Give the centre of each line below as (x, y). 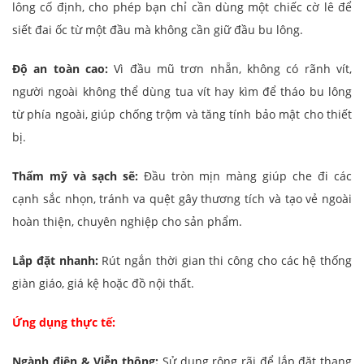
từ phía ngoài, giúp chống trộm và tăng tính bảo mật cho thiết (182, 114)
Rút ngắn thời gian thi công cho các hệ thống (225, 260)
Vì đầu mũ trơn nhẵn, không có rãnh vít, (230, 69)
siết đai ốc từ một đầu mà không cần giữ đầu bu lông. (158, 30)
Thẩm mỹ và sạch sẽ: (75, 176)
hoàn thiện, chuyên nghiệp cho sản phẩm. (127, 221)
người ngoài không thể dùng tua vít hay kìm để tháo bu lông (182, 91)
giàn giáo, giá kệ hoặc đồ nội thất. (103, 283)
